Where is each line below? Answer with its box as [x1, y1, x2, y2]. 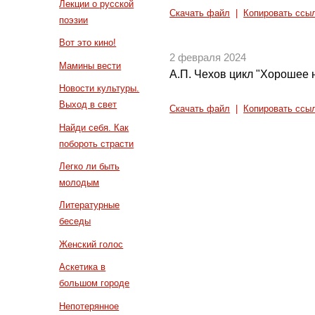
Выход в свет [59, 99, 117, 110]
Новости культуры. [59, 83, 140, 94]
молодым [59, 177, 100, 188]
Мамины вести [59, 60, 122, 71]
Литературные [59, 200, 120, 211]
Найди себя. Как [59, 122, 129, 133]
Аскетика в [59, 262, 106, 273]
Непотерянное [59, 300, 120, 311]
